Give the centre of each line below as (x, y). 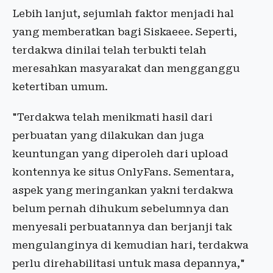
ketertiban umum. (60, 87)
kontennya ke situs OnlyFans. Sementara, (123, 172)
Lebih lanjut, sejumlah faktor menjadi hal (123, 13)
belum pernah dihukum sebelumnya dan (121, 208)
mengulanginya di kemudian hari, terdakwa (130, 245)
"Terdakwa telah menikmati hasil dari (112, 117)
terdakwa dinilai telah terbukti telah (109, 50)
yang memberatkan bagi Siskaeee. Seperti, (125, 32)
